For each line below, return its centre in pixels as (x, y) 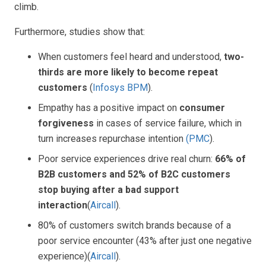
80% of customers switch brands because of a (134, 225)
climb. (26, 7)
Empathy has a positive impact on (109, 108)
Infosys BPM (120, 88)
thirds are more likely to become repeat (128, 72)
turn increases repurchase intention (112, 139)
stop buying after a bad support (108, 190)
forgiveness (66, 123)
